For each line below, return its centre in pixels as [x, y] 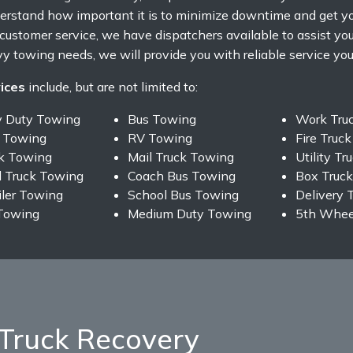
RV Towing [160, 138]
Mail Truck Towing [180, 157]
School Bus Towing [183, 195]
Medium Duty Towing [189, 214]
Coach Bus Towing [181, 176]
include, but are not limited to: [111, 87]
